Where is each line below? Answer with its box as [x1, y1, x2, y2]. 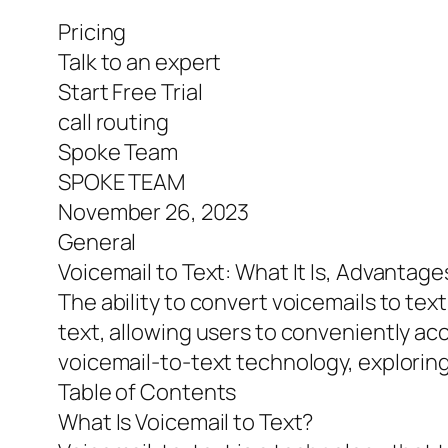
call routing [58, 107, 169, 138]
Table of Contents [58, 377, 237, 408]
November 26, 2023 [58, 197, 250, 228]
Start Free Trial [58, 77, 203, 108]
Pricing [58, 17, 127, 48]
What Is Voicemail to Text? [58, 407, 314, 438]
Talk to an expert [58, 47, 222, 78]
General [58, 227, 137, 258]
